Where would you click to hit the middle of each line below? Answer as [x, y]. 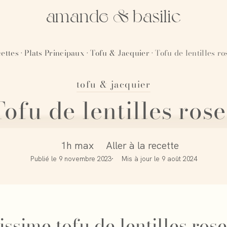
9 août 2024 [179, 159]
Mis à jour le [141, 159]
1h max [77, 145]
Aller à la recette [142, 145]
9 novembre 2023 [85, 159]
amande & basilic [113, 14]
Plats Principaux [55, 53]
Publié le [44, 159]
